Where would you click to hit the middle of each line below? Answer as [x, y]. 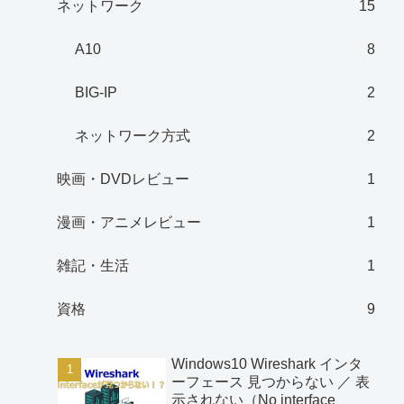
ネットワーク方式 [133, 135]
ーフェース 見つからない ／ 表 [271, 382]
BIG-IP [96, 92]
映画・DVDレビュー [124, 179]
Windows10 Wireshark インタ [267, 364]
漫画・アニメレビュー [129, 222]
